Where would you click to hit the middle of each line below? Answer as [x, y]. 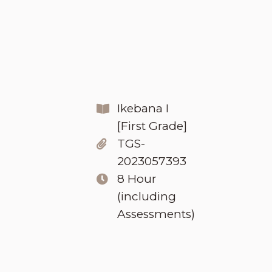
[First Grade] [152, 126]
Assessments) [156, 214]
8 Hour [137, 178]
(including [147, 196]
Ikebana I [143, 108]
